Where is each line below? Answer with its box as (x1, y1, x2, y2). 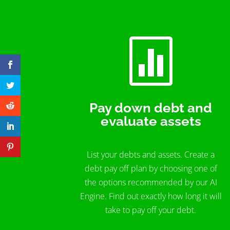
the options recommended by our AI (84, 177, 217, 188)
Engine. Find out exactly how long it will (80, 190, 222, 202)
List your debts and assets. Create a (87, 149, 215, 161)
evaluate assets (100, 113, 201, 129)
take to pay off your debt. (105, 204, 197, 216)
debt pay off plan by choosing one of (84, 163, 217, 175)
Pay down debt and (89, 100, 213, 116)
